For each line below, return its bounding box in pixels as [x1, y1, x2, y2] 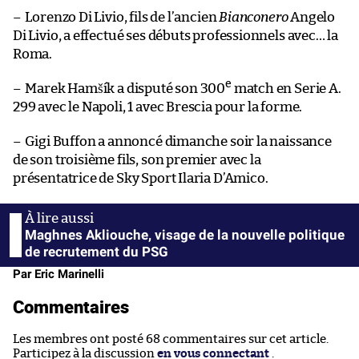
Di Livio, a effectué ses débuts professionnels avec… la [13, 28, 339, 42]
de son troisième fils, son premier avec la [13, 152, 261, 167]
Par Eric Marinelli [13, 266, 104, 281]
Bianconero [219, 10, 288, 24]
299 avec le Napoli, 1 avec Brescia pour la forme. [13, 99, 303, 114]
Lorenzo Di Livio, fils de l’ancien [22, 10, 220, 24]
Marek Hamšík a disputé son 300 [22, 81, 226, 95]
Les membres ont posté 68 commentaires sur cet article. [13, 333, 329, 345]
